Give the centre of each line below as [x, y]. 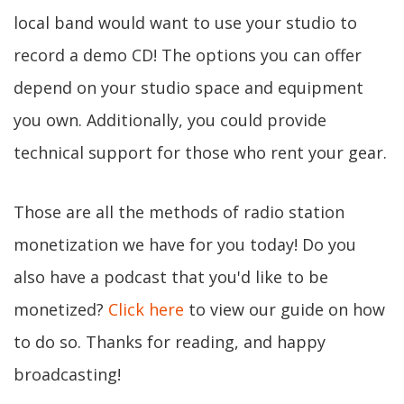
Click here [146, 309]
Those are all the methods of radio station [179, 212]
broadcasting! [67, 374]
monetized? [61, 309]
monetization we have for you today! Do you [185, 244]
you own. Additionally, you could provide [170, 120]
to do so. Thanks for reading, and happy [170, 342]
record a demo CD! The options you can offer [188, 55]
